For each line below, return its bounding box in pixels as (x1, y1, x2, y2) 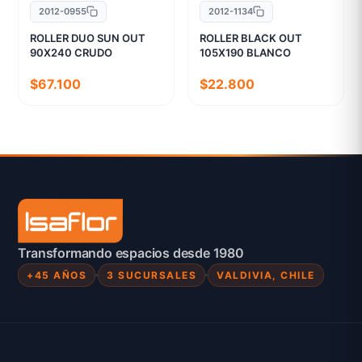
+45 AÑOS (27, 269, 87, 282)
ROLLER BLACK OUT (200, 31, 302, 44)
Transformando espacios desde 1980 (18, 245, 244, 262)
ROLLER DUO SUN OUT (30, 31, 146, 44)
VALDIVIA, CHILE (217, 269, 315, 282)
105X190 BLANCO (200, 45, 291, 59)
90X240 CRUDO (30, 45, 113, 59)
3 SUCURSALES (107, 269, 197, 282)
